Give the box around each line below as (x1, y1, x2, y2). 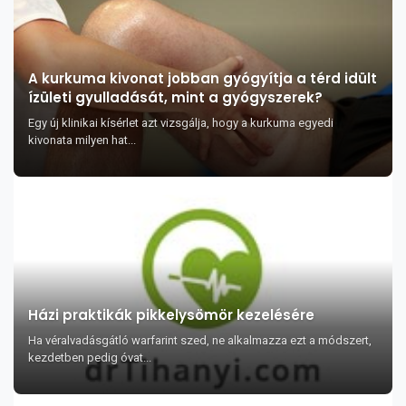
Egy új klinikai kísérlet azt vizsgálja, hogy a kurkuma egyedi (28, 116, 333, 130)
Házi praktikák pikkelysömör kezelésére (28, 305, 314, 324)
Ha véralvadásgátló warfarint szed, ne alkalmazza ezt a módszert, (28, 333, 372, 347)
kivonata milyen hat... (28, 133, 136, 147)
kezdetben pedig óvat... (28, 351, 151, 364)
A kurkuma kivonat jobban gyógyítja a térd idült (28, 69, 377, 88)
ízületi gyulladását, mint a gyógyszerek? (28, 88, 323, 107)
